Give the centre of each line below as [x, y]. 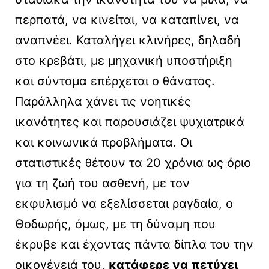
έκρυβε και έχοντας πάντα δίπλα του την [134, 245]
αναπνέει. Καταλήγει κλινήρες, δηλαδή [128, 41]
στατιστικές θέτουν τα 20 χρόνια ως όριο [133, 163]
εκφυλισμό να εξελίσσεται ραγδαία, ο [124, 204]
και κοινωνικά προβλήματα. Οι [104, 143]
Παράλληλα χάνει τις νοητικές [103, 102]
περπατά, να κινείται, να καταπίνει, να [127, 20]
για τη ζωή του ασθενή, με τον [102, 183]
